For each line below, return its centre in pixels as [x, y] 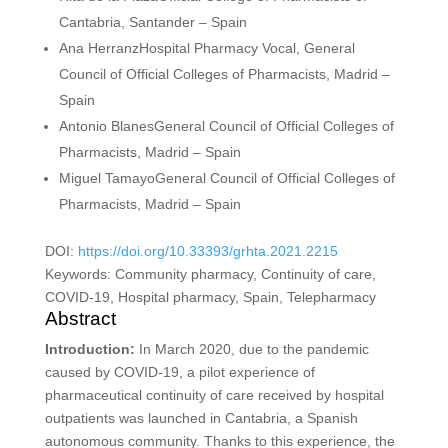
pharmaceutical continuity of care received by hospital [214, 394]
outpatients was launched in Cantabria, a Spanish [201, 417]
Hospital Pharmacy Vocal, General [246, 47]
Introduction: [89, 348]
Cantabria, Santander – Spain [152, 21]
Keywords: [77, 273]
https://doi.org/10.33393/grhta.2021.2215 [207, 250]
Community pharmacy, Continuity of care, [245, 273]
